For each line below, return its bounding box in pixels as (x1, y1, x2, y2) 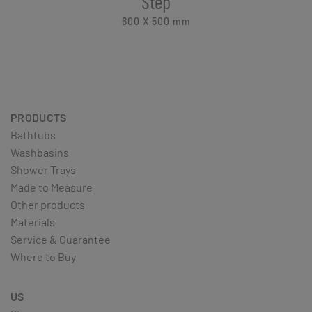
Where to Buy (10, 249, 76, 263)
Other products (10, 197, 85, 211)
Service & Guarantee (10, 232, 111, 246)
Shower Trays (10, 162, 76, 176)
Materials (10, 214, 55, 228)
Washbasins (10, 145, 69, 159)
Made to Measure (10, 180, 93, 194)
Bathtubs (10, 127, 56, 141)
